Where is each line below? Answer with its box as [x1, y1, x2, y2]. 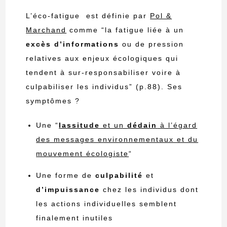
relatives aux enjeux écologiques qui [26, 54, 179, 62]
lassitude [59, 121, 100, 129]
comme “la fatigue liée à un [66, 25, 184, 34]
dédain [127, 121, 158, 129]
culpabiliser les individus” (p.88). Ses [26, 82, 183, 91]
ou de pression [119, 40, 184, 48]
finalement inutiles [36, 213, 113, 222]
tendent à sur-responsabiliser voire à [26, 68, 181, 77]
